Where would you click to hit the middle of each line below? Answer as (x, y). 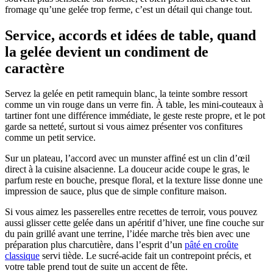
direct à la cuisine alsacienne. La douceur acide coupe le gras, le (127, 169)
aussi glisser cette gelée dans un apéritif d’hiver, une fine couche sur (134, 223)
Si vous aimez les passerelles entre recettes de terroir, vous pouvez (131, 212)
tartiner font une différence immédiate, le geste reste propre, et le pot (135, 116)
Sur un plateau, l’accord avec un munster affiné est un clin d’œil (127, 158)
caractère (35, 68)
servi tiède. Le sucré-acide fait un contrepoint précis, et (145, 256)
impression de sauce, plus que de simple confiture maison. (116, 191)
